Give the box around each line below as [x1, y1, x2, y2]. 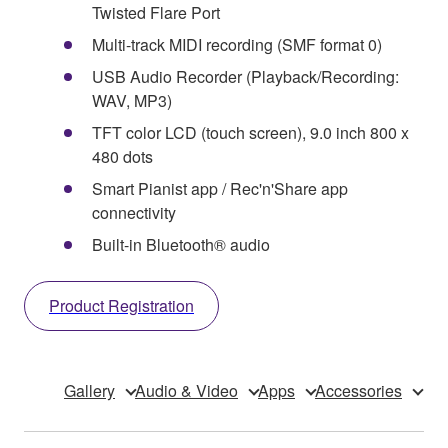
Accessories [315, 378, 402, 402]
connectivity [92, 200, 176, 224]
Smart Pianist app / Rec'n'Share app [92, 176, 348, 200]
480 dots [92, 144, 153, 168]
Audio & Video [135, 378, 238, 402]
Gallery [64, 378, 115, 402]
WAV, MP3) [92, 88, 172, 112]
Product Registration [49, 293, 194, 317]
